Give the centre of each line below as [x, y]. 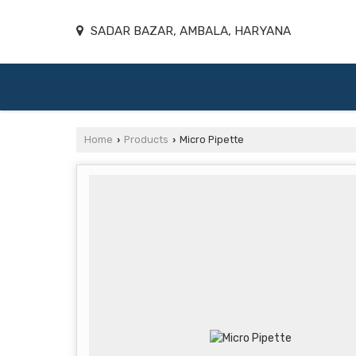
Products [146, 139]
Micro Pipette [211, 139]
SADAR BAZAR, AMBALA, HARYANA [189, 31]
